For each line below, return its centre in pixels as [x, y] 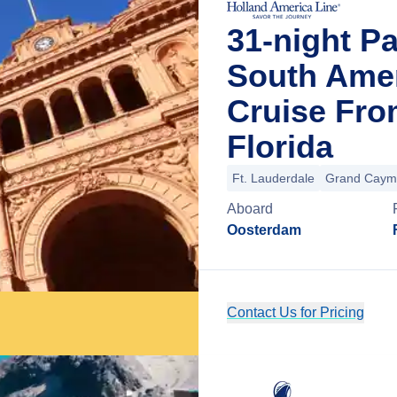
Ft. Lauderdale [273, 178]
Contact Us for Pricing [296, 312]
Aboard [250, 209]
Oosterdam [264, 230]
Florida [280, 147]
